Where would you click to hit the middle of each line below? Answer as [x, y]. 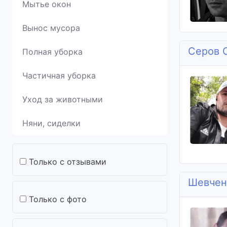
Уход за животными [63, 99]
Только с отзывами [68, 162]
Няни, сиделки [51, 123]
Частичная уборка [59, 75]
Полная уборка [52, 52]
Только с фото [58, 199]
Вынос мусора [51, 28]
